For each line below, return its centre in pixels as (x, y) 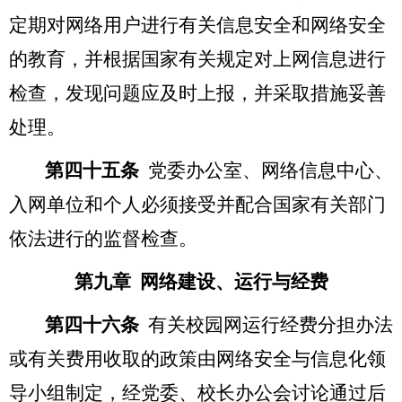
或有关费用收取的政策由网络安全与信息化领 (197, 358)
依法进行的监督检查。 (103, 238)
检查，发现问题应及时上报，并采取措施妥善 (197, 93)
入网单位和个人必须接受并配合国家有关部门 (197, 204)
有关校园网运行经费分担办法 (271, 324)
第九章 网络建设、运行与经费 (201, 281)
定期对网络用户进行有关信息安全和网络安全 (197, 25)
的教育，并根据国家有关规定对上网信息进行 (197, 59)
